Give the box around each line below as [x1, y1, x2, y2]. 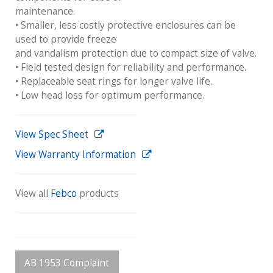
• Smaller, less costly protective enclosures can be [15, 19, 236, 32]
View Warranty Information [15, 148, 136, 161]
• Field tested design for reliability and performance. [15, 61, 246, 74]
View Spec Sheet [15, 128, 88, 141]
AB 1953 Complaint [24, 257, 110, 270]
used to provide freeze [15, 33, 116, 46]
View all [15, 187, 51, 200]
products [77, 187, 119, 200]
